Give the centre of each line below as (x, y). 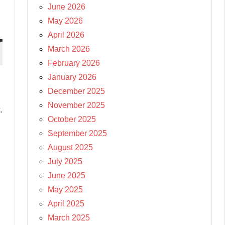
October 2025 (72, 119)
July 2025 (65, 161)
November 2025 (76, 105)
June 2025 (67, 175)
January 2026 (72, 77)
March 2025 (69, 217)
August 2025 (70, 147)
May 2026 (65, 21)
